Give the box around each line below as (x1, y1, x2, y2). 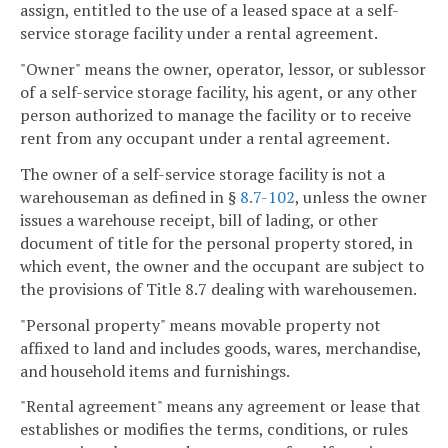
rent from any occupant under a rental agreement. (20, 127, 390, 150)
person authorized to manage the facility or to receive (20, 104, 411, 127)
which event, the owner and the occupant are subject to (20, 254, 424, 277)
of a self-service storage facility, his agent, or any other (20, 81, 417, 104)
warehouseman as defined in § (20, 185, 240, 208)
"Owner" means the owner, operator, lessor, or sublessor (20, 58, 426, 81)
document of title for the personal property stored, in (20, 231, 413, 254)
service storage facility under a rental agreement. (20, 22, 378, 45)
